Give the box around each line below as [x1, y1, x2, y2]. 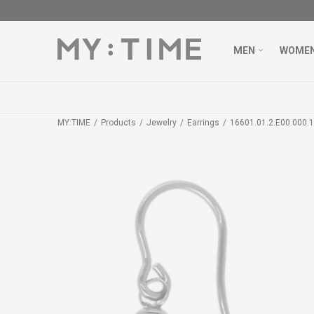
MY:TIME [57, 118, 90, 128]
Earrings [187, 118, 219, 128]
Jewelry [146, 118, 177, 128]
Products [101, 118, 136, 128]
